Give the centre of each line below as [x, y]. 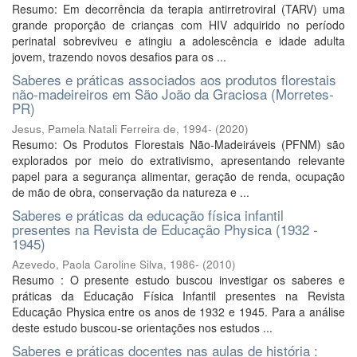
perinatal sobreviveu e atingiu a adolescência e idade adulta [178, 41]
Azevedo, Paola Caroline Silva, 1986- [106, 264]
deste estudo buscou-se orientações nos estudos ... [142, 328]
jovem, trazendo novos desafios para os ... [119, 57]
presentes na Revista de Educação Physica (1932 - [165, 229]
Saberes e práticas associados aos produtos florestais [174, 79]
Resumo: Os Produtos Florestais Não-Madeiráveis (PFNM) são [178, 144]
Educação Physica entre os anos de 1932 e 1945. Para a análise [178, 312]
